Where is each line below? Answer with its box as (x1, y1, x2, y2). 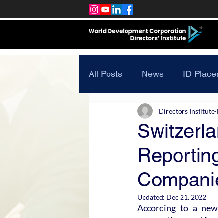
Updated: (137, 193, 166, 201)
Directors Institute (159, 107, 215, 115)
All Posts (89, 69, 122, 79)
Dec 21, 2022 (166, 193, 206, 201)
